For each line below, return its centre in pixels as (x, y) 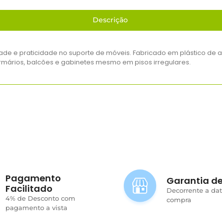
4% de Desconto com (41, 198)
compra (179, 199)
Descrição (110, 20)
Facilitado (29, 188)
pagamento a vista (37, 207)
